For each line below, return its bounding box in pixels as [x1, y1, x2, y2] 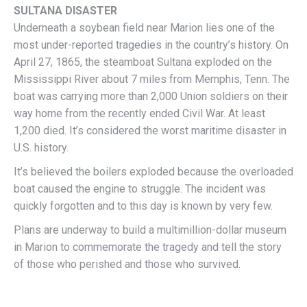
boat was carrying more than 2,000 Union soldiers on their [14, 90, 288, 103]
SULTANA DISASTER [14, 4, 117, 18]
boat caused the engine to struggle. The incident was [14, 182, 266, 196]
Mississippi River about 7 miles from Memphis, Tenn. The [14, 73, 290, 86]
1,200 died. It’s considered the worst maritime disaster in [14, 124, 286, 138]
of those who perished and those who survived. [14, 258, 241, 271]
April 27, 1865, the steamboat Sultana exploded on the [14, 56, 272, 69]
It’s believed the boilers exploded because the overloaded [14, 165, 293, 179]
